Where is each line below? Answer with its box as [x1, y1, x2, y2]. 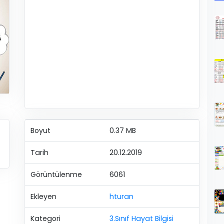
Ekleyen [30, 191, 56, 201]
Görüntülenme [30, 169, 82, 179]
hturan [109, 191, 133, 201]
